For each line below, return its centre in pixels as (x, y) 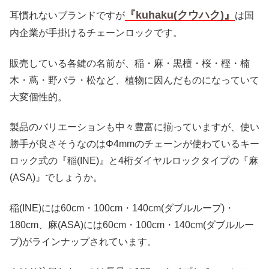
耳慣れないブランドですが (67, 16)
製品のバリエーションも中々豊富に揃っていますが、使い (134, 127)
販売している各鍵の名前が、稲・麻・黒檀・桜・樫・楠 (130, 63)
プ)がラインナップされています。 (83, 241)
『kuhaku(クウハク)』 (180, 15)
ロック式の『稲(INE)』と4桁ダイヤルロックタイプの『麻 (134, 161)
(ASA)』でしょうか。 (56, 178)
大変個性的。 (38, 97)
